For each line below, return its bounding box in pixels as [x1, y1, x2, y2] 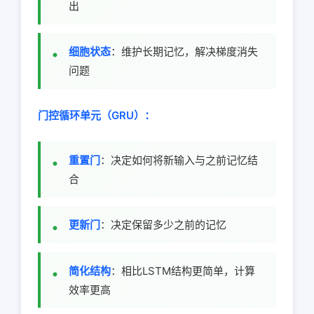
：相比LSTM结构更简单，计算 [111, 264, 255, 278]
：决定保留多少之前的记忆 [100, 218, 226, 232]
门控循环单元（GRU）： [38, 108, 155, 122]
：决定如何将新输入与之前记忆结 [100, 153, 258, 167]
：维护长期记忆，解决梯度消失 [111, 45, 258, 59]
